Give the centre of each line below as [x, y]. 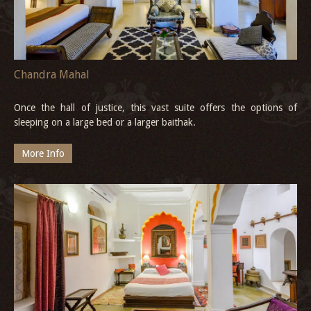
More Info [43, 153]
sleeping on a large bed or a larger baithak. [105, 122]
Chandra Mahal [52, 74]
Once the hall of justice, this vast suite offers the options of [155, 107]
